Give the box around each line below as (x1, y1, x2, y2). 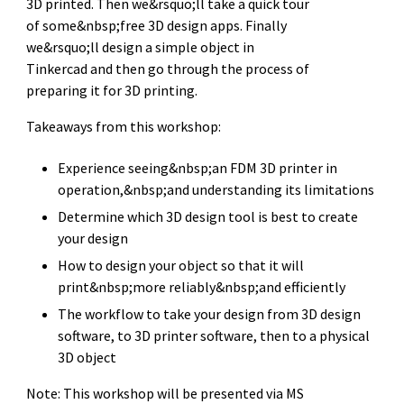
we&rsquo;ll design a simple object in (25, 37, 254, 56)
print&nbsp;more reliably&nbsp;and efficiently (58, 277, 346, 296)
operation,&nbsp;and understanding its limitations (58, 179, 375, 198)
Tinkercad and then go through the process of (25, 59, 309, 78)
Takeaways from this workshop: (25, 116, 221, 135)
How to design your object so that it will (58, 255, 305, 274)
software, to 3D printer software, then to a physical (58, 326, 371, 344)
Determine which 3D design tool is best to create (58, 207, 359, 225)
